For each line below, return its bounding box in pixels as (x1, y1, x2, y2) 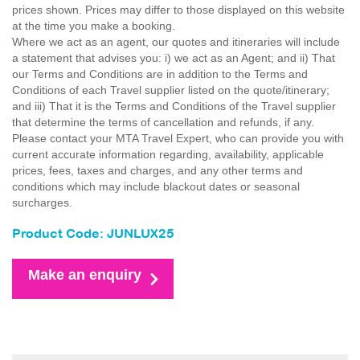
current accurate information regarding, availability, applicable (12, 148, 324, 161)
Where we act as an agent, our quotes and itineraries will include (12, 35, 340, 48)
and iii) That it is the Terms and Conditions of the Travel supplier (12, 100, 336, 112)
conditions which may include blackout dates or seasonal (12, 180, 300, 193)
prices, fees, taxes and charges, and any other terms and (12, 164, 303, 177)
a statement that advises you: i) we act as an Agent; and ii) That (12, 51, 335, 64)
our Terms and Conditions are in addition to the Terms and (12, 67, 308, 80)
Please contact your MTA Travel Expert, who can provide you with (12, 132, 344, 145)
